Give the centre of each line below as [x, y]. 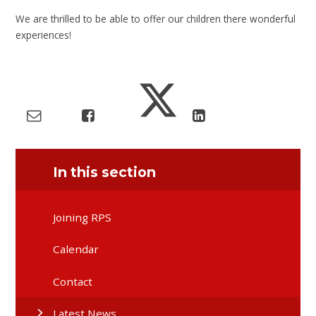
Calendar [76, 249]
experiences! [45, 35]
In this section [105, 172]
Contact [73, 281]
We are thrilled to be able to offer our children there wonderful [156, 18]
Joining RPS [83, 217]
